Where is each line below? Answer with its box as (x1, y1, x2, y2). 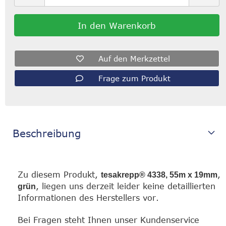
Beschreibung (13, 127, 81, 139)
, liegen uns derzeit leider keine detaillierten (36, 182, 215, 191)
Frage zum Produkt (98, 74, 171, 83)
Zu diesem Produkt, (18, 170, 101, 179)
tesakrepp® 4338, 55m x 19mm (101, 171, 217, 179)
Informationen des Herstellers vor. (18, 193, 159, 202)
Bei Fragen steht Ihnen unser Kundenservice (18, 215, 199, 224)
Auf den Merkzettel (98, 54, 171, 63)
